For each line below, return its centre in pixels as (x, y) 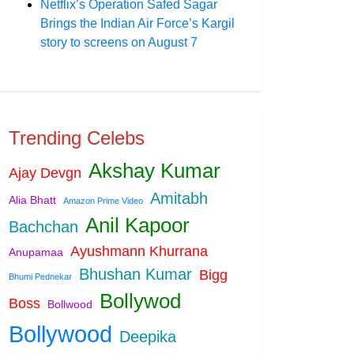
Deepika (148, 337)
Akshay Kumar (154, 171)
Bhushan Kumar (136, 274)
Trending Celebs (77, 138)
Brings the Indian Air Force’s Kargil (137, 23)
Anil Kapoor (137, 225)
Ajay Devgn (45, 173)
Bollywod (140, 301)
